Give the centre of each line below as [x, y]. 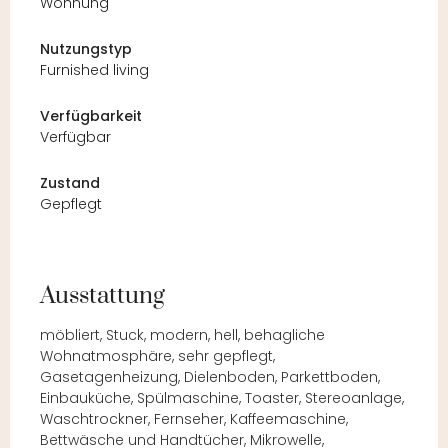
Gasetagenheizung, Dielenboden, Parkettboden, [210, 377]
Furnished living [94, 70]
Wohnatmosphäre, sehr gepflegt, [157, 356]
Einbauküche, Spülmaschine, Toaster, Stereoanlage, [222, 398]
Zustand [70, 183]
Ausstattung [102, 296]
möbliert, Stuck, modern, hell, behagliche [182, 335]
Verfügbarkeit [91, 116]
